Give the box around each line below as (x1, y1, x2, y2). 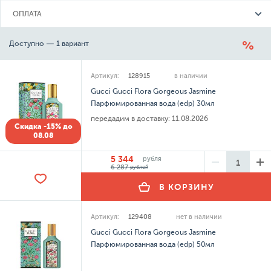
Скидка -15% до (14, 122, 73, 131)
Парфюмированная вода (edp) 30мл (91, 99, 215, 108)
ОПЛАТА (13, 10, 42, 18)
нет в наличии (176, 213, 223, 221)
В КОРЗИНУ (159, 181, 215, 192)
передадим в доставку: (91, 114, 171, 123)
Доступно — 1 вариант (9, 39, 89, 48)
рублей (129, 163, 148, 170)
